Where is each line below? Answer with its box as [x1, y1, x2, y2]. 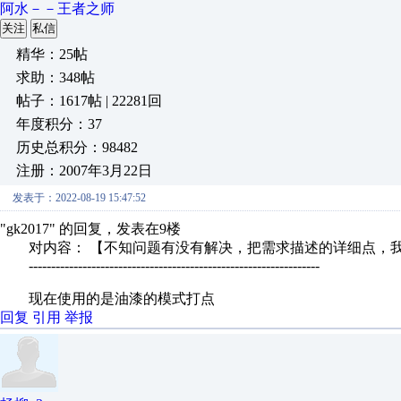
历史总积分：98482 [16, 140, 138, 155]
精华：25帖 [16, 47, 88, 62]
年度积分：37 [16, 116, 102, 132]
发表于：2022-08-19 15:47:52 [13, 192, 146, 204]
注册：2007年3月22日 [16, 163, 152, 178]
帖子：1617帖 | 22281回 [16, 93, 162, 108]
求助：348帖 [16, 70, 95, 85]
